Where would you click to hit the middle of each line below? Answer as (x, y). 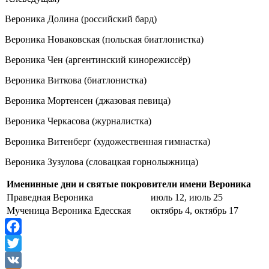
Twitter (18, 259)
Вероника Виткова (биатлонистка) (76, 80)
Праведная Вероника (50, 197)
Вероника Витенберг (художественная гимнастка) (107, 141)
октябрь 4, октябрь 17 (195, 210)
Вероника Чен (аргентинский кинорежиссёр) (98, 59)
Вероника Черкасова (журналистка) (78, 121)
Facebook (23, 243)
